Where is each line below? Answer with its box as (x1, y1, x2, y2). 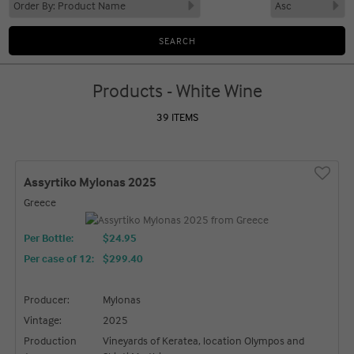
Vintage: (24, 312, 62, 326)
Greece (24, 195, 57, 209)
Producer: (24, 292, 70, 306)
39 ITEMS (156, 110, 198, 123)
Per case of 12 (24, 250, 92, 265)
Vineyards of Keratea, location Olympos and (103, 333, 305, 347)
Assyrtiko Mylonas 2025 (24, 174, 157, 190)
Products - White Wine (92, 79, 262, 102)
